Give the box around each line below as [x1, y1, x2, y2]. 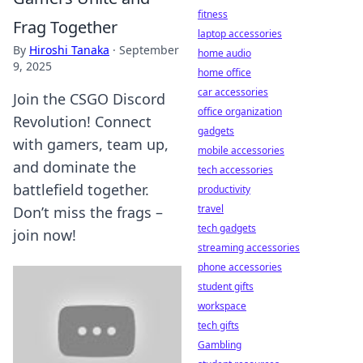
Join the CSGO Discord [13, 89, 165, 109]
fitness [198, 7, 228, 21]
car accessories [198, 85, 268, 99]
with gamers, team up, [13, 135, 169, 154]
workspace [198, 299, 246, 313]
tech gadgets [198, 221, 256, 235]
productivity [198, 182, 250, 196]
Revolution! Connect [13, 112, 152, 131]
